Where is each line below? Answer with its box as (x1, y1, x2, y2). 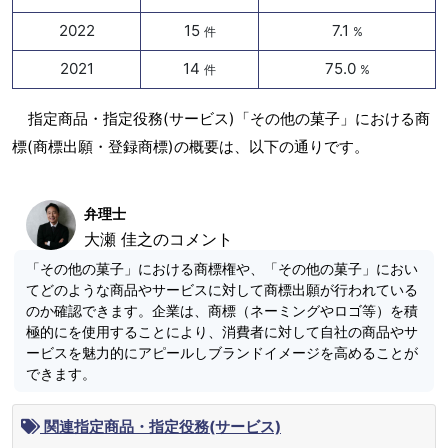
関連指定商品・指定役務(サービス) (40, 417, 281, 437)
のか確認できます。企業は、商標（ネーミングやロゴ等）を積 (26, 302, 418, 320)
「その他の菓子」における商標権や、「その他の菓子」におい (26, 260, 418, 278)
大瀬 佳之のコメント (84, 229, 233, 250)
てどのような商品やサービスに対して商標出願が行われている (26, 281, 418, 299)
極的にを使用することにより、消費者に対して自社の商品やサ (26, 323, 418, 341)
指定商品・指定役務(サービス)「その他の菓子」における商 (28, 109, 430, 129)
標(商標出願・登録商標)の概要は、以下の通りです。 (12, 137, 369, 157)
